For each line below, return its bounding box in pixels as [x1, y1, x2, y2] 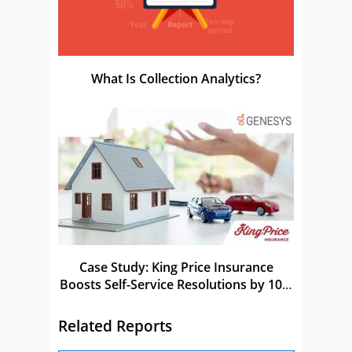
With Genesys [135, 293, 217, 311]
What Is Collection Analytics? [91, 70, 261, 88]
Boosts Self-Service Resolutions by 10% [59, 276, 293, 294]
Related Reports [58, 315, 172, 335]
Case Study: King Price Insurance [79, 258, 273, 277]
